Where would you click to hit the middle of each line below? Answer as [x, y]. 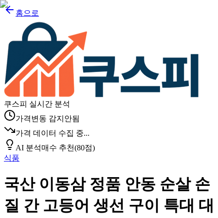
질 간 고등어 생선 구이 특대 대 [109, 206]
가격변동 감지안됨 [48, 118]
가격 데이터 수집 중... [53, 133]
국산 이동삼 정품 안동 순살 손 [107, 184]
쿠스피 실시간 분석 [37, 104]
